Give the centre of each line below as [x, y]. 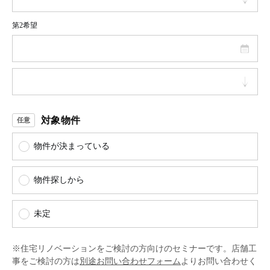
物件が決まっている [72, 146]
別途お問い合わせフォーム [130, 261]
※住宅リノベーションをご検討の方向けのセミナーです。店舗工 [134, 249]
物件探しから [59, 180]
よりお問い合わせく [219, 261]
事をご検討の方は [46, 261]
